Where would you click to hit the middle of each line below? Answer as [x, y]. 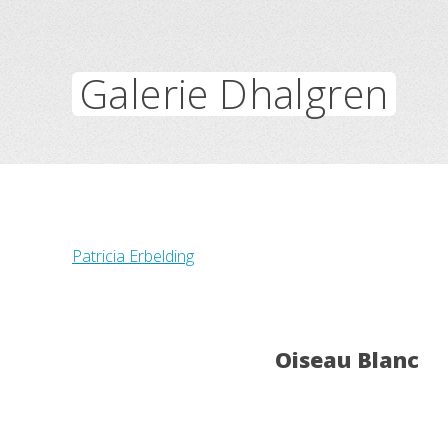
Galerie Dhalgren [234, 93]
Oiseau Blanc [346, 359]
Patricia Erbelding [133, 256]
